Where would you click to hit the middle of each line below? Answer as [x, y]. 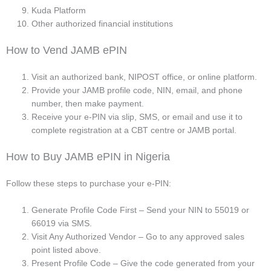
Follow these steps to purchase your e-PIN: [89, 183]
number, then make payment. [88, 103]
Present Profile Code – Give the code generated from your [143, 263]
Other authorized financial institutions [102, 23]
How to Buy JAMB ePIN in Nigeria [88, 156]
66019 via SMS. [62, 224]
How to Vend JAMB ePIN [67, 50]
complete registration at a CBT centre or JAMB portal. [134, 130]
